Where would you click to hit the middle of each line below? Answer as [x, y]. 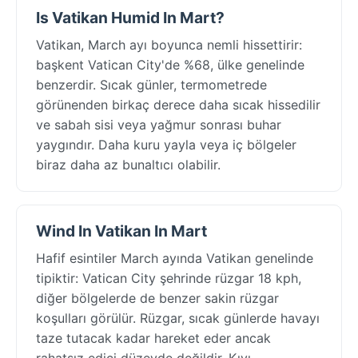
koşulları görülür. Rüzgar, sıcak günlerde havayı [178, 318]
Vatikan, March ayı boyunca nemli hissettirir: [169, 44]
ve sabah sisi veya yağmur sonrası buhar [159, 124]
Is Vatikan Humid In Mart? [130, 17]
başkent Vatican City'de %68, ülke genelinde [170, 64]
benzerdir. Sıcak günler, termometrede [151, 84]
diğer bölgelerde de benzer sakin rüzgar [157, 298]
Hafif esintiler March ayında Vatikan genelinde [175, 258]
